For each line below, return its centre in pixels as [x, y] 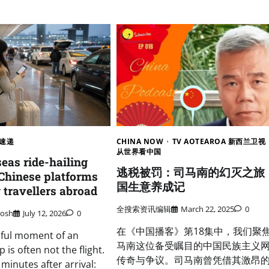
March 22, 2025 [207, 209]
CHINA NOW [140, 142]
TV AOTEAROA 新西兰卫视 [219, 142]
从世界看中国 [139, 152]
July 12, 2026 [45, 213]
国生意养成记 [150, 187]
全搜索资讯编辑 [144, 209]
